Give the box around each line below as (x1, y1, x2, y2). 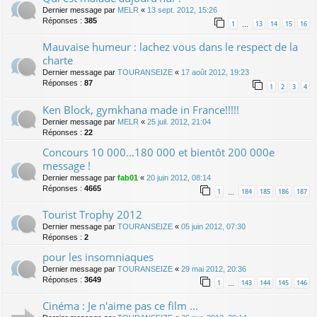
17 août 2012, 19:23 (181, 68, 249, 77)
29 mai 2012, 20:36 (181, 264, 246, 273)
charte (42, 53, 73, 68)
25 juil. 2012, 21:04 (147, 117, 211, 126)
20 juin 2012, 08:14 (146, 173, 211, 182)
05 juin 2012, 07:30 (181, 221, 246, 231)
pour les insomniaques (42, 249, 154, 264)
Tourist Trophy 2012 (42, 207, 142, 221)
